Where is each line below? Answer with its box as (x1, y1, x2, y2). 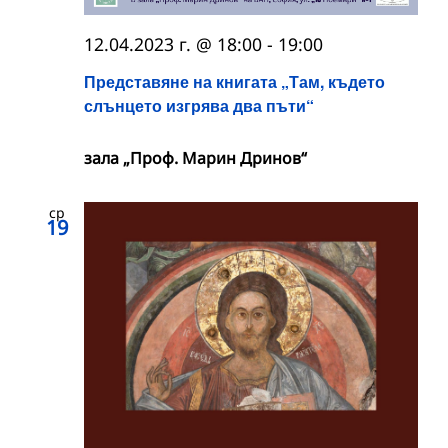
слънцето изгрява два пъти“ (84, 94, 314, 118)
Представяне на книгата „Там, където (84, 70, 385, 94)
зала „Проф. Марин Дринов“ (84, 147, 307, 170)
